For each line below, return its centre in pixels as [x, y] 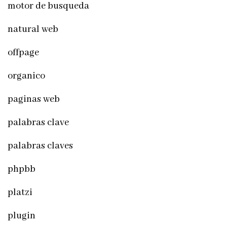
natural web [33, 29]
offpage [23, 52]
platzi [20, 192]
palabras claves [40, 146]
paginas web [34, 99]
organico [26, 76]
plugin [22, 216]
